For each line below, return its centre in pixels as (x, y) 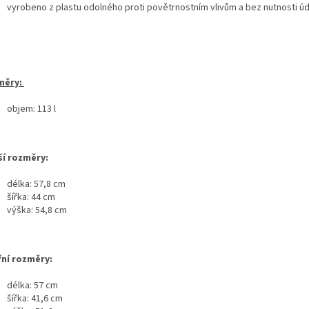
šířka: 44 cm (31, 197)
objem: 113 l (31, 109)
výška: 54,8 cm (37, 210)
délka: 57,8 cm (36, 184)
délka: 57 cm (32, 285)
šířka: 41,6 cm (35, 298)
